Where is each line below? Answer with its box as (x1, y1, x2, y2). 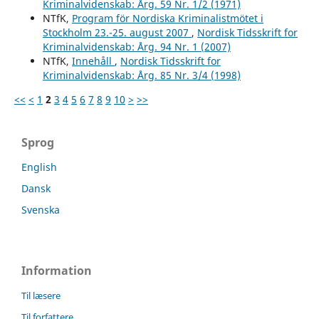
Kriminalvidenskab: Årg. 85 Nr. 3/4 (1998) (42, 68, 241, 82)
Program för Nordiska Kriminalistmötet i (71, 11, 263, 25)
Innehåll (71, 53, 115, 68)
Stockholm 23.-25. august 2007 (42, 25, 192, 39)
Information (21, 262, 92, 278)
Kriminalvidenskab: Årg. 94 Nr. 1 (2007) (42, 39, 231, 53)
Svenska (21, 202, 60, 216)
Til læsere (21, 288, 61, 302)
